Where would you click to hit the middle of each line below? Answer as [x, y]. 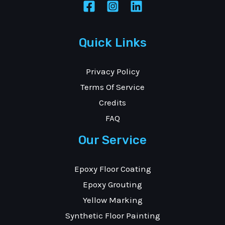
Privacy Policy [113, 71]
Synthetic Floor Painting [113, 215]
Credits [113, 102]
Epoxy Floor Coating [113, 168]
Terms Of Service [113, 87]
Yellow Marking [113, 200]
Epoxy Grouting [113, 184]
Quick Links [113, 42]
